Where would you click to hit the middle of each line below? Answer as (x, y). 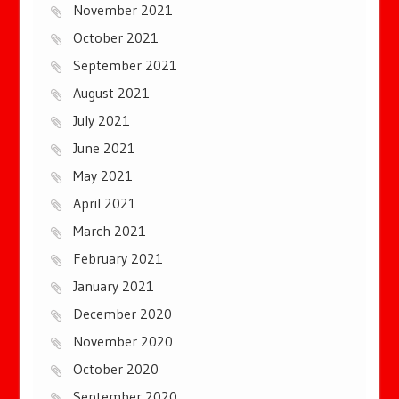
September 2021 (126, 65)
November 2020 (123, 341)
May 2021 (103, 175)
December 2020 (123, 313)
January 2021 (114, 286)
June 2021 (105, 148)
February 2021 (118, 258)
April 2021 (105, 203)
